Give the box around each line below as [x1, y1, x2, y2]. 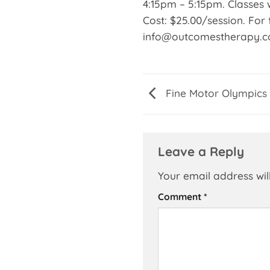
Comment [158, 190, 204, 202]
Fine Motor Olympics [163, 86, 267, 99]
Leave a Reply [158, 143, 248, 159]
